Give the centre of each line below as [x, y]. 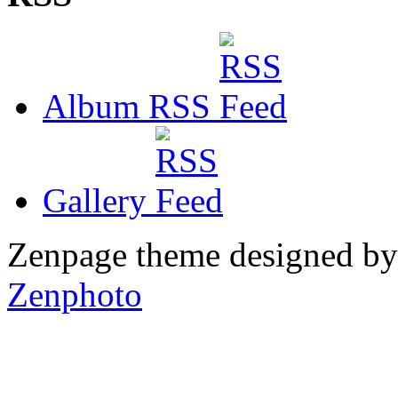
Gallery [99, 200]
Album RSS [131, 106]
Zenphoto [75, 294]
